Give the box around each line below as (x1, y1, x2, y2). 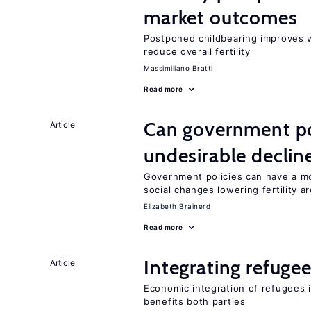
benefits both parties (144, 296, 246, 307)
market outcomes (144, 6, 298, 29)
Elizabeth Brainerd (144, 202, 210, 210)
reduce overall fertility (144, 46, 251, 57)
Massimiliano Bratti (144, 64, 213, 72)
